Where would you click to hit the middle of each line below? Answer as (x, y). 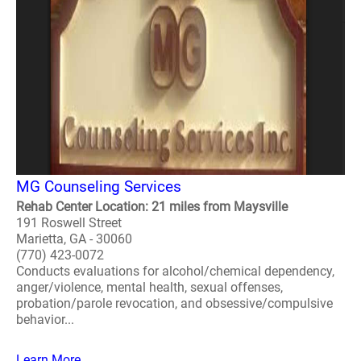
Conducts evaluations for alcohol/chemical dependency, (175, 271)
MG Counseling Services (99, 187)
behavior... (45, 320)
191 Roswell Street (69, 223)
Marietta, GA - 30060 (74, 239)
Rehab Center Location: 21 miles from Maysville (152, 207)
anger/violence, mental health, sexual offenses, (149, 287)
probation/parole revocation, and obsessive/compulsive (174, 303)
